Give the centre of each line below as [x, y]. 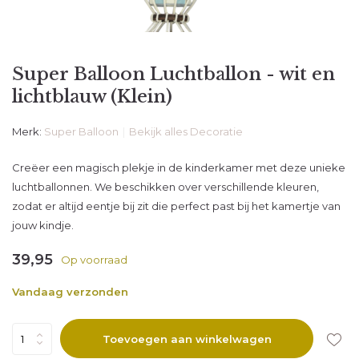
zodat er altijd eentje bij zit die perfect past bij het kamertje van [176, 206]
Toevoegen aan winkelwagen [187, 339]
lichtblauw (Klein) [92, 97]
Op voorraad [94, 260]
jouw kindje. [43, 225]
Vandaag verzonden [70, 292]
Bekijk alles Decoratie [186, 131]
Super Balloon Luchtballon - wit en [173, 74]
